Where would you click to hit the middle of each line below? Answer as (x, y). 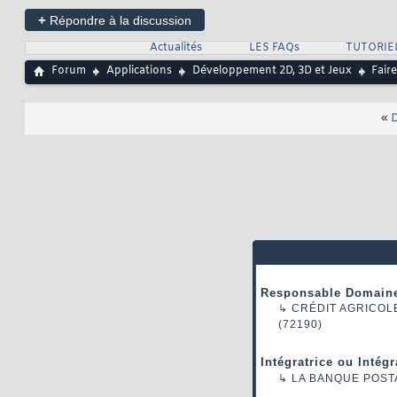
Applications (139, 71)
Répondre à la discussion (119, 21)
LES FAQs (274, 48)
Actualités (175, 48)
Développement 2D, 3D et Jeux (272, 71)
